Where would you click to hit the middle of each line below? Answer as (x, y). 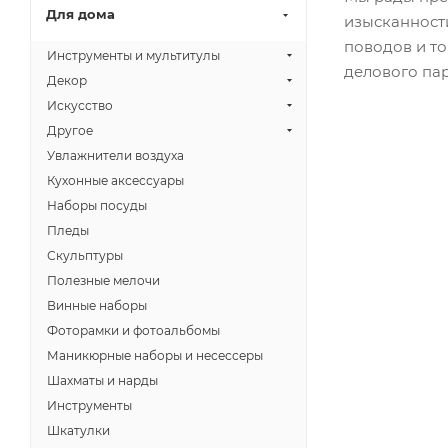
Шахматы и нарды (102, 380)
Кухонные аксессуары (115, 180)
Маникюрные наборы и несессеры (155, 355)
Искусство (80, 105)
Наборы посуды (97, 205)
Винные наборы (97, 305)
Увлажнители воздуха (115, 155)
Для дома (80, 14)
